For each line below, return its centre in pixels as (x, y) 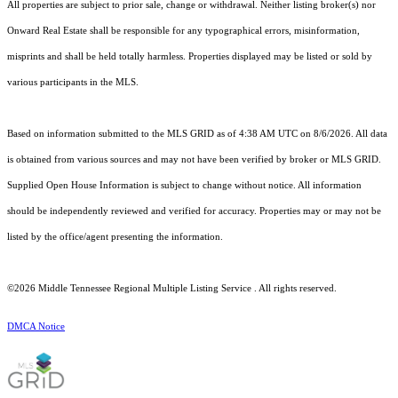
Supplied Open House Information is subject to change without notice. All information (184, 186)
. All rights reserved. (294, 289)
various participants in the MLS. (73, 83)
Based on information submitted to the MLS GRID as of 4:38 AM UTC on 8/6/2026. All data (197, 134)
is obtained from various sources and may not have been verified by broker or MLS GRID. (194, 160)
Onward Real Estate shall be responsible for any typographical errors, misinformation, (183, 31)
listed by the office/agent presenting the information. (115, 237)
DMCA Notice (36, 327)
